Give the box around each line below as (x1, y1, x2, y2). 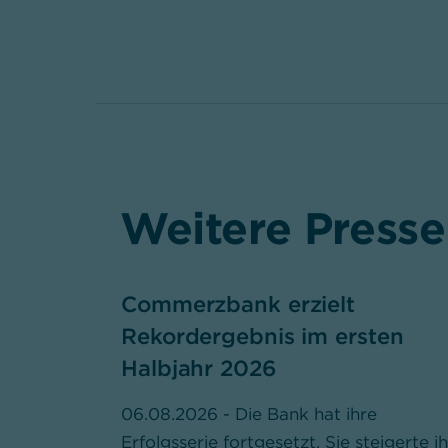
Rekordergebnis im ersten (121, 322, 404, 350)
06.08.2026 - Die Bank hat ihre (121, 403, 377, 425)
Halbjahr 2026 (121, 354, 276, 382)
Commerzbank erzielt (121, 290, 356, 318)
